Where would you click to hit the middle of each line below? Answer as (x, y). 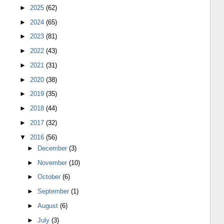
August (49, 205)
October (50, 177)
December (53, 148)
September (54, 191)
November (53, 162)
